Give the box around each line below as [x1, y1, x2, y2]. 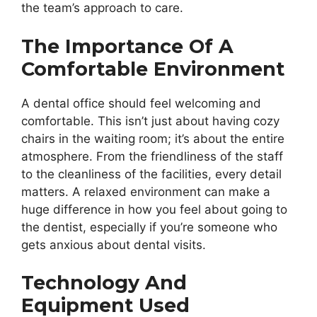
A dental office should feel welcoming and [21, 96, 261, 110]
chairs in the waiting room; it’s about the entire [21, 131, 284, 146]
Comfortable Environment [21, 57, 284, 81]
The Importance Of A [21, 34, 234, 58]
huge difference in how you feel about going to [21, 202, 287, 217]
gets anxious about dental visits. [21, 237, 206, 252]
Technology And [21, 271, 187, 295]
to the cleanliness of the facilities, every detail [21, 166, 282, 181]
